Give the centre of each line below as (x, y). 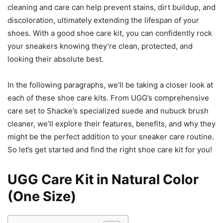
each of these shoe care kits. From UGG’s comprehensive (108, 98)
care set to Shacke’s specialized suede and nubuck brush (108, 111)
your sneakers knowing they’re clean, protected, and (100, 46)
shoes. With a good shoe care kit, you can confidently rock (110, 33)
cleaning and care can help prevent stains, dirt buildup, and (111, 7)
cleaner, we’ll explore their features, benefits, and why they (111, 124)
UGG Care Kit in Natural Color (103, 180)
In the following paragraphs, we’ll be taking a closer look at (110, 85)
